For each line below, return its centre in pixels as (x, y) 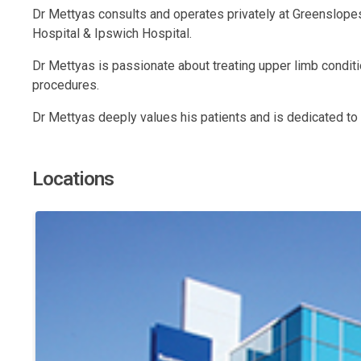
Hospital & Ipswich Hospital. (112, 33)
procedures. (66, 85)
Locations (73, 178)
